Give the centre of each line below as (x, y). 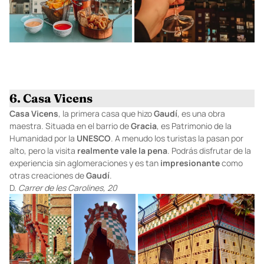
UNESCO (94, 138)
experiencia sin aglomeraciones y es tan (85, 163)
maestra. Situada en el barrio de (70, 126)
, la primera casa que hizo (106, 113)
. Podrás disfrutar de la (209, 150)
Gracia (144, 126)
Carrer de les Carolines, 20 (68, 187)
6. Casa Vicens (51, 98)
